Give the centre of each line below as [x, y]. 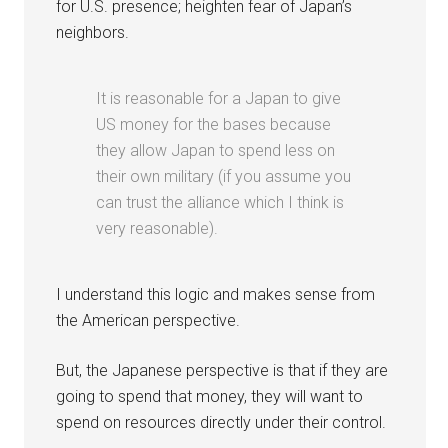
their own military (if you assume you [224, 176]
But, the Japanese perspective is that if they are [222, 370]
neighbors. [93, 32]
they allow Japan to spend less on [216, 150]
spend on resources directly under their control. [221, 422]
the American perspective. [148, 320]
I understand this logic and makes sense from [216, 294]
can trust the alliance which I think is [220, 202]
